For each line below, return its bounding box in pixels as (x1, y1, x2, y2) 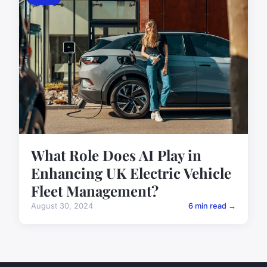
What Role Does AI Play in (31, 145, 201, 165)
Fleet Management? (31, 181, 159, 201)
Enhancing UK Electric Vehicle (31, 163, 231, 183)
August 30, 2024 (31, 201, 93, 211)
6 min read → (188, 201, 236, 211)
